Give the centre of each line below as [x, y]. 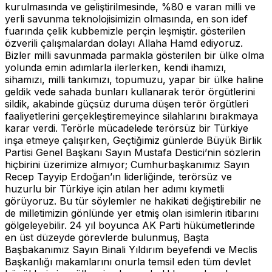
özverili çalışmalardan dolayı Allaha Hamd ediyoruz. [124, 43]
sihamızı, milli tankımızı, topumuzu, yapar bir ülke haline [134, 79]
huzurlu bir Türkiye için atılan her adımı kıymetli [114, 189]
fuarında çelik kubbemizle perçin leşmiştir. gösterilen [125, 31]
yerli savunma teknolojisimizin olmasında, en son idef [126, 19]
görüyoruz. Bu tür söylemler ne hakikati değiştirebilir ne [133, 201]
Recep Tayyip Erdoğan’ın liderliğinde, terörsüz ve [118, 176]
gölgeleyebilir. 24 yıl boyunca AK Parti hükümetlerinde [130, 225]
